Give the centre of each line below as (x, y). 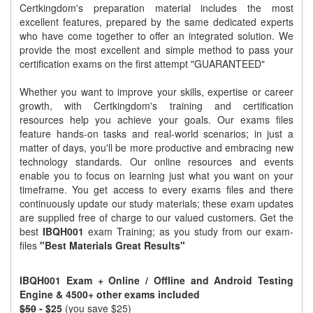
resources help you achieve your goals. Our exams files (156, 120)
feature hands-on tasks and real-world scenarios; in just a (156, 134)
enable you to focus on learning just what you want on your (156, 176)
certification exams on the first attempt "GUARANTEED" (142, 64)
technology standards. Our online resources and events (156, 162)
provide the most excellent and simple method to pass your (156, 50)
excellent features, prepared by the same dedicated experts (156, 22)
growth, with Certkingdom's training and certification (156, 106)
